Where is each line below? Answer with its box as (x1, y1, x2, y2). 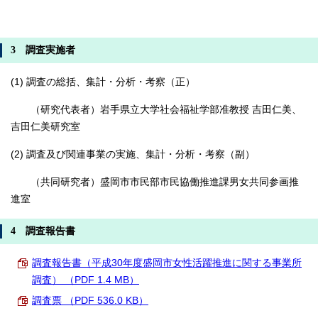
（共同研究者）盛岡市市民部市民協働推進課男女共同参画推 (11, 176, 299, 187)
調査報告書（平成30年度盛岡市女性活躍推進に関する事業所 (32, 257, 302, 268)
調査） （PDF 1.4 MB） (32, 274, 139, 285)
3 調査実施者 (11, 44, 75, 55)
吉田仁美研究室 (11, 121, 80, 132)
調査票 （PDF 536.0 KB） (32, 295, 148, 306)
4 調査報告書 (11, 225, 75, 236)
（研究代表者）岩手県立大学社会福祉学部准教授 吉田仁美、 (11, 104, 302, 115)
